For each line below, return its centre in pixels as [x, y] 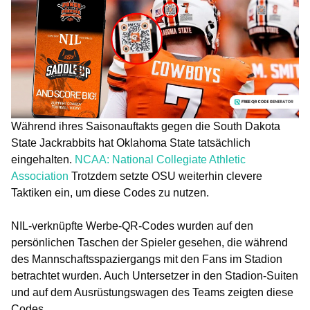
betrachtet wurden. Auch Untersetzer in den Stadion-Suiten [155, 276]
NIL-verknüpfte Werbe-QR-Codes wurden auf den [132, 226]
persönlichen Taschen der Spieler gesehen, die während [149, 243]
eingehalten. [43, 159]
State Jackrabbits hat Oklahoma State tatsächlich [131, 143]
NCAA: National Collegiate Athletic [160, 159]
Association [40, 176]
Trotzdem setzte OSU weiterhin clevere [165, 176]
